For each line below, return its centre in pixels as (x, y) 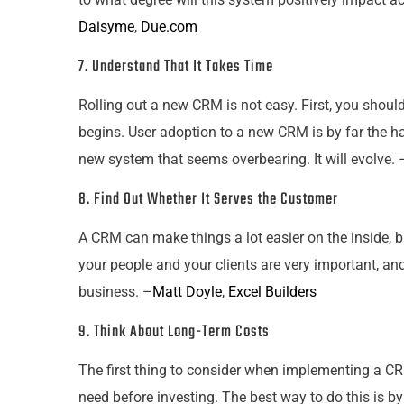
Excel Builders (272, 292)
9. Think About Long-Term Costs (174, 332)
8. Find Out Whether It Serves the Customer (208, 200)
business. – (115, 292)
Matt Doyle (187, 292)
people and (145, 265)
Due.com (169, 27)
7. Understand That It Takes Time (176, 67)
